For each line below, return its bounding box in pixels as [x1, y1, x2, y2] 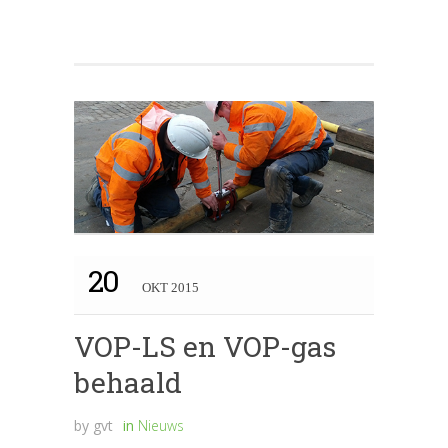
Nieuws [138, 416, 184, 436]
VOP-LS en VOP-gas [74, 328, 336, 366]
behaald [74, 364, 182, 402]
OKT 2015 [141, 280, 199, 296]
